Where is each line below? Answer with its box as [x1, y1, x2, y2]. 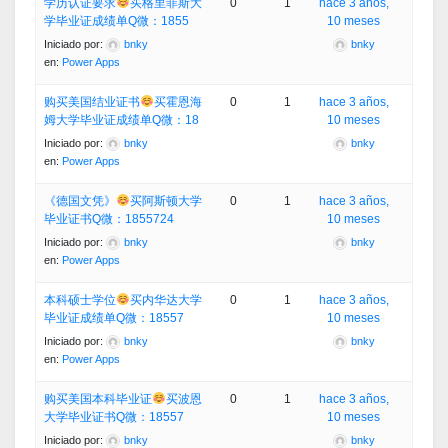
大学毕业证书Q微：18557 [44, 410, 184, 425]
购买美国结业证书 [44, 95, 140, 110]
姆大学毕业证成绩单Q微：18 [44, 113, 199, 128]
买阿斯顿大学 [129, 194, 202, 209]
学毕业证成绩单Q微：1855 [44, 14, 189, 29]
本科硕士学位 [44, 293, 116, 308]
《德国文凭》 [44, 194, 116, 209]
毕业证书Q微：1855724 [44, 212, 174, 227]
